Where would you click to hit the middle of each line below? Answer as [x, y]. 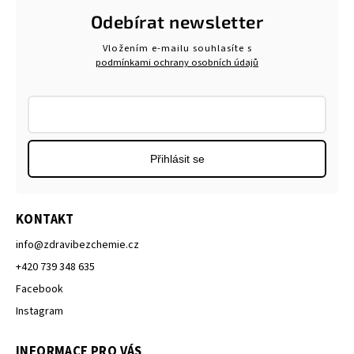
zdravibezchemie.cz [91, 245]
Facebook [40, 290]
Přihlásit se [177, 159]
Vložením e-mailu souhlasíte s [177, 49]
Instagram [40, 312]
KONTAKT [45, 220]
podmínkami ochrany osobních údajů [177, 63]
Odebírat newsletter [177, 21]
